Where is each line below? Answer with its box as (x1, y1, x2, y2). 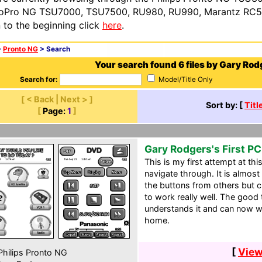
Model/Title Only (156, 75, 213, 84)
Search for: (19, 75, 58, 84)
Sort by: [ (206, 100, 244, 110)
